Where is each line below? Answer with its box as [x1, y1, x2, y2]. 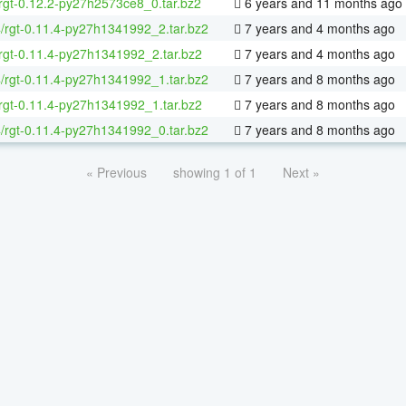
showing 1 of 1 [173, 162, 256, 181]
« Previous [86, 162, 147, 181]
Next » [283, 162, 320, 181]
